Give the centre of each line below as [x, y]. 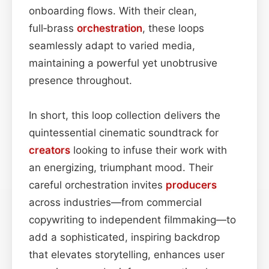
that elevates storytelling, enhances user [127, 254]
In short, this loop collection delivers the [125, 115]
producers [191, 185]
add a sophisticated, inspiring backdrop [124, 237]
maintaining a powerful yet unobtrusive [123, 63]
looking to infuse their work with [149, 150]
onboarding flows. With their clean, [113, 11]
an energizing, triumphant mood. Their [121, 167]
